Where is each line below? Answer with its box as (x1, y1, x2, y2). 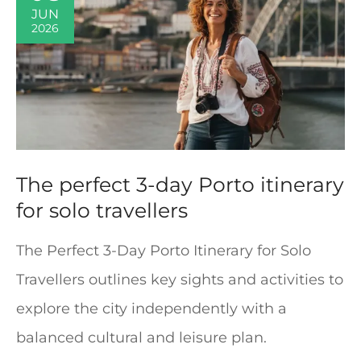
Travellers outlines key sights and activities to (16, 271, 343, 289)
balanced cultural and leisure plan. (16, 329, 267, 347)
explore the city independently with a (16, 300, 287, 318)
